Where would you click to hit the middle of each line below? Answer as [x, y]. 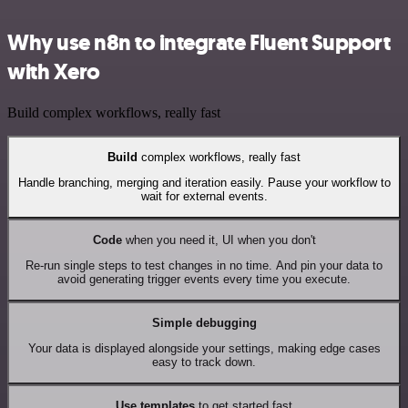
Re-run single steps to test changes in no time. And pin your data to [204, 266]
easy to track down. [204, 362]
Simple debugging [204, 322]
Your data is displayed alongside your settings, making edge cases [204, 349]
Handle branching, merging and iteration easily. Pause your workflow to [204, 183]
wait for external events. [204, 197]
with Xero [54, 71]
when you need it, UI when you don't [219, 240]
